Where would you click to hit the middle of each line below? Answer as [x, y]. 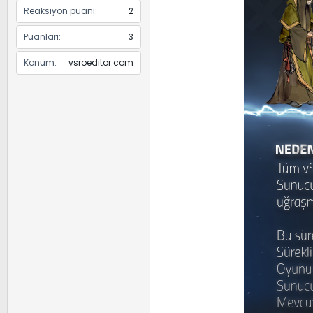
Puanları [41, 37]
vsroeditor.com [101, 63]
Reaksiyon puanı [59, 11]
